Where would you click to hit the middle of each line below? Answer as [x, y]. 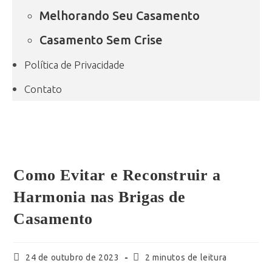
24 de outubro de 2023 [73, 257]
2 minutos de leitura [186, 257]
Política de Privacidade [74, 65]
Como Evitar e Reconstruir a [117, 175]
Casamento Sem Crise [101, 40]
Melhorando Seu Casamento [120, 15]
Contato [43, 89]
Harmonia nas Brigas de [100, 197]
